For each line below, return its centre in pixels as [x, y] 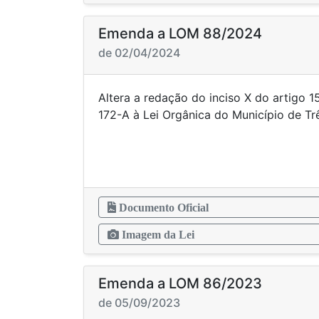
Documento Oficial [162, 207]
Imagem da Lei [157, 234]
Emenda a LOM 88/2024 [180, 33]
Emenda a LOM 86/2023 [180, 283]
